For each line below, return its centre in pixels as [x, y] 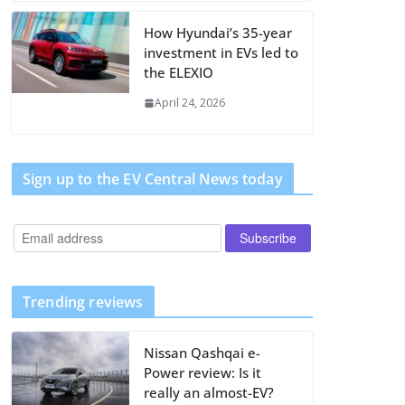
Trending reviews [83, 301]
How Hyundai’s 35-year [218, 33]
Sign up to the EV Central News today [153, 179]
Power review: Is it [202, 372]
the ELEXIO [179, 72]
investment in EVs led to [221, 52]
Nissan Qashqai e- [202, 352]
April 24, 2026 [190, 103]
